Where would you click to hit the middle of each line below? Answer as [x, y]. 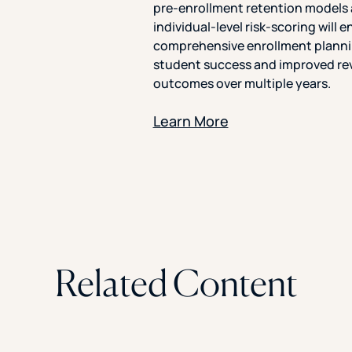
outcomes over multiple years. [242, 84]
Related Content [177, 282]
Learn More [191, 121]
